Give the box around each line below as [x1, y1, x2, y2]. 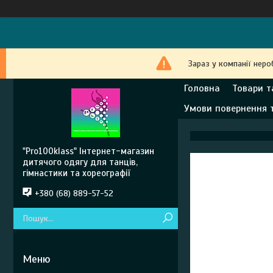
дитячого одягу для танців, [23, 157, 138, 168]
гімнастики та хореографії [23, 168, 130, 179]
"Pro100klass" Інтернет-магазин [23, 146, 154, 157]
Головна [184, 82, 220, 94]
